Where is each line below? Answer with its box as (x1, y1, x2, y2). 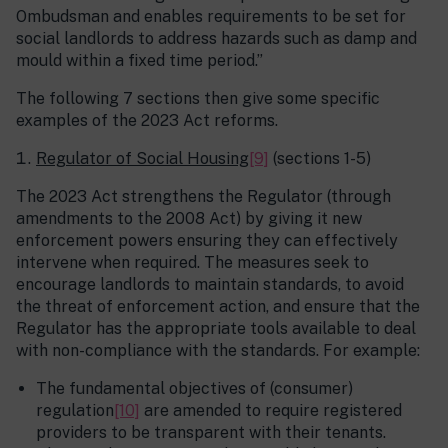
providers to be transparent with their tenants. (36, 423, 386, 443)
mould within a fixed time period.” (16, 51, 263, 71)
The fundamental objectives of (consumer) (36, 379, 353, 399)
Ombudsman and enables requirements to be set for (16, 7, 406, 27)
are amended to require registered (140, 401, 402, 421)
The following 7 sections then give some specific (16, 89, 380, 109)
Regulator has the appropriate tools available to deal (16, 319, 416, 339)
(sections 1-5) (269, 149, 371, 169)
